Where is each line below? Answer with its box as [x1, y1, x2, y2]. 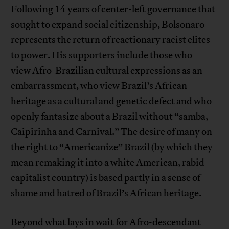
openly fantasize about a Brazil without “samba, [11, 110, 209, 123]
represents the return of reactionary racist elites [11, 34, 211, 47]
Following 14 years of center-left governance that [11, 3, 216, 16]
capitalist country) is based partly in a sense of [11, 172, 201, 185]
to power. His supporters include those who [11, 49, 193, 62]
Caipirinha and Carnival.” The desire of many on [11, 126, 213, 139]
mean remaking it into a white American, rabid [11, 156, 205, 169]
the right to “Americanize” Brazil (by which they [11, 141, 213, 154]
